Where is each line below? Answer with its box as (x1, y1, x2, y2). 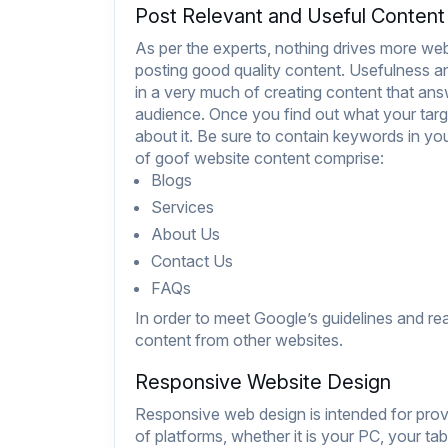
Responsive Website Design (135, 370, 391, 395)
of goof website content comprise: (135, 148, 384, 169)
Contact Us (151, 251, 233, 272)
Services (151, 197, 214, 218)
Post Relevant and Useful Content (135, 4, 445, 29)
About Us (151, 224, 220, 245)
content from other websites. (135, 330, 343, 351)
